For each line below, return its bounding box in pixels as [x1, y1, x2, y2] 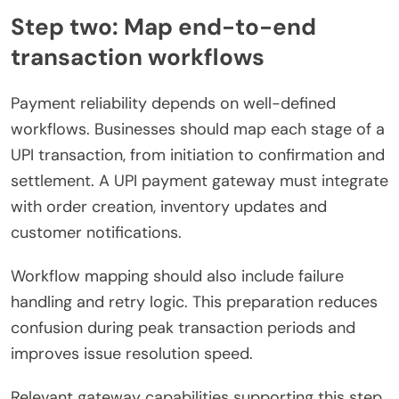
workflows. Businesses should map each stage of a [11, 118, 385, 141]
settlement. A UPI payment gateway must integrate [11, 170, 388, 192]
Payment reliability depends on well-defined [11, 93, 336, 115]
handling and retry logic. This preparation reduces [11, 291, 378, 313]
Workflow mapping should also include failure [11, 265, 344, 288]
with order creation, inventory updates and [11, 196, 327, 218]
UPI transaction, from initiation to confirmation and [11, 144, 385, 167]
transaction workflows [11, 41, 265, 72]
